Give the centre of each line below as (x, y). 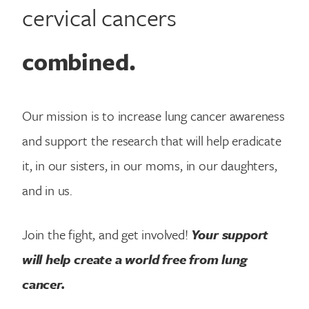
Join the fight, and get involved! (107, 235)
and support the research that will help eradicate (152, 140)
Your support (230, 235)
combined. (79, 61)
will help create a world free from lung (135, 259)
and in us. (48, 190)
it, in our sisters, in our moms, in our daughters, (150, 165)
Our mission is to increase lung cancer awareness (153, 115)
